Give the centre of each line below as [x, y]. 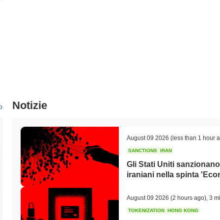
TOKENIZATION [146, 210]
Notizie [30, 105]
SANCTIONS [143, 150]
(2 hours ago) [188, 198]
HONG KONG [183, 210]
